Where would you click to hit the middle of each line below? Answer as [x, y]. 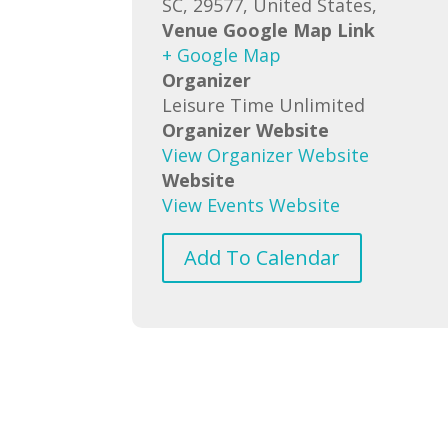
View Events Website [251, 204]
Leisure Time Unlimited [263, 104]
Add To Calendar [262, 257]
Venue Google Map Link [268, 29]
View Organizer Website [265, 154]
